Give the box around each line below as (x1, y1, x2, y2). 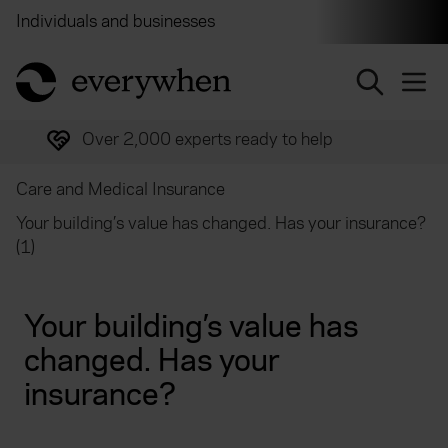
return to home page (15, 59, 166, 82)
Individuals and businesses (16, 10, 215, 33)
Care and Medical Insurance (16, 178, 225, 201)
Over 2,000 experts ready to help (82, 128, 333, 151)
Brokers (247, 10, 305, 33)
